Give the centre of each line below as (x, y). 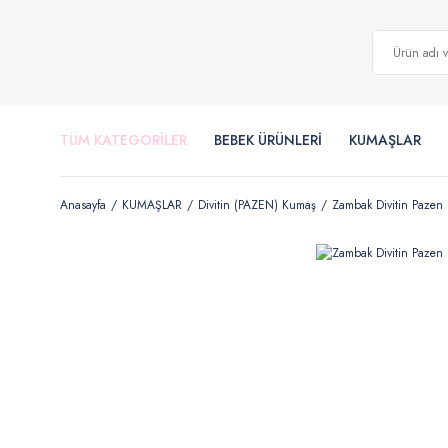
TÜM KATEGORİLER (123, 140)
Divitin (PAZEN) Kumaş (257, 205)
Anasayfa (83, 205)
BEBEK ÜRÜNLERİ (268, 140)
